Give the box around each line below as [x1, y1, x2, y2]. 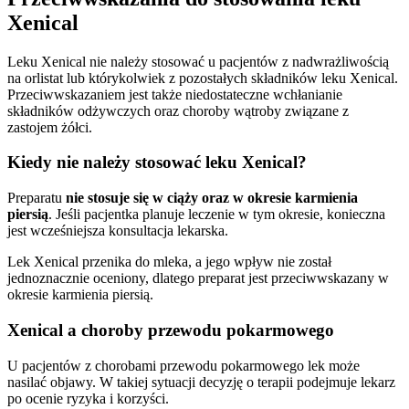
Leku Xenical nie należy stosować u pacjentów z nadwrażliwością [7, 53, 389, 69]
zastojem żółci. [7, 119, 92, 135]
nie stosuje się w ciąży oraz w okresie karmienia [66, 190, 358, 206]
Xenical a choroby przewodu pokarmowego [7, 320, 334, 340]
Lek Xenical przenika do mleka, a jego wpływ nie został [7, 254, 331, 270]
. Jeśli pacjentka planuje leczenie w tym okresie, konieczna [48, 206, 385, 223]
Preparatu [7, 190, 66, 206]
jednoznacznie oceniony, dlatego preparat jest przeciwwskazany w [7, 270, 389, 287]
